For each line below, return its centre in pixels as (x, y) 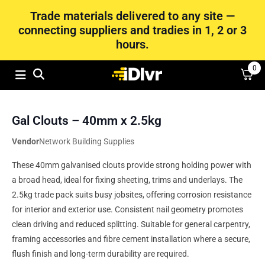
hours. (132, 44)
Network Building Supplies (87, 142)
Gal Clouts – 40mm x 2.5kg (87, 121)
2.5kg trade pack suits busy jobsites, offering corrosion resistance (132, 195)
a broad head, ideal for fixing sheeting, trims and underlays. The (127, 180)
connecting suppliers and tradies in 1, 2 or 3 (132, 30)
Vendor (25, 142)
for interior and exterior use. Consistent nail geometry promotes (127, 210)
